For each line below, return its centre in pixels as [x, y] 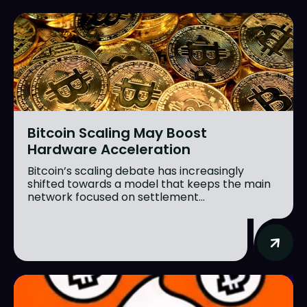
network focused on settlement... [116, 197]
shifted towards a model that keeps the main [149, 184]
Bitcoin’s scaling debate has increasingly [136, 171]
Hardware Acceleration [109, 150]
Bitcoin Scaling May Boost [117, 133]
